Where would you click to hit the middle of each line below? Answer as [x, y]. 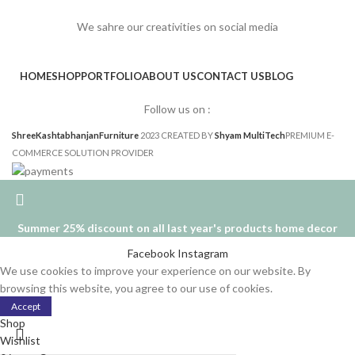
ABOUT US [169, 76]
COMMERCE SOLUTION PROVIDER [83, 153]
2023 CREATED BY [177, 136]
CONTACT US [231, 76]
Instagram [202, 253]
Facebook [151, 253]
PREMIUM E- [310, 136]
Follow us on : [177, 109]
